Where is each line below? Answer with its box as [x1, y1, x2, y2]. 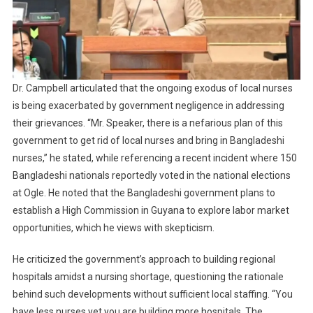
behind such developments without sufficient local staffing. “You [12, 289, 293, 300]
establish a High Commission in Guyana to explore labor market [12, 205, 289, 217]
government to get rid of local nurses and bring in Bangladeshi [12, 135, 284, 147]
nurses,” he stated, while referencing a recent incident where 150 [12, 152, 297, 164]
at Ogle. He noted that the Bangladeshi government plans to [12, 187, 275, 199]
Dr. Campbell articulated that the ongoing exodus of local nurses [12, 82, 293, 94]
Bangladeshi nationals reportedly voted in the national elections [12, 170, 291, 182]
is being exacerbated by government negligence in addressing [12, 100, 284, 112]
